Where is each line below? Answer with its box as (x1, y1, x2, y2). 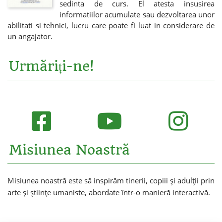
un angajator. (7, 31, 53, 41)
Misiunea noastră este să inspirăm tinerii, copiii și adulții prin (7, 175, 215, 185)
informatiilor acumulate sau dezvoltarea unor (59, 9, 215, 19)
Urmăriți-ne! (9, 57, 94, 74)
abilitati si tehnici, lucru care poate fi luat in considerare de (7, 20, 215, 30)
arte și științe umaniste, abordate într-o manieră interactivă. (7, 187, 210, 197)
